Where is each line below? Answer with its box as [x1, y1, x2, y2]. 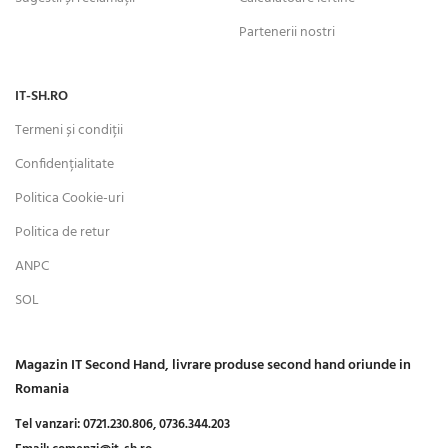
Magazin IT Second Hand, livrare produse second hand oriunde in [15, 353, 411, 377]
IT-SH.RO [15, 84, 68, 108]
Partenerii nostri [239, 20, 335, 44]
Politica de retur [15, 220, 110, 244]
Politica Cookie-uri [15, 186, 124, 210]
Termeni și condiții [15, 118, 123, 142]
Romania [15, 377, 69, 401]
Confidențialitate [15, 152, 114, 176]
